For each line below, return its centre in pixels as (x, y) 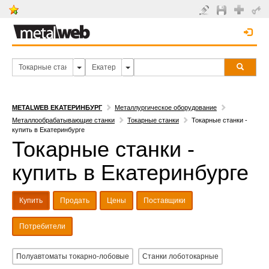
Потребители (42, 226)
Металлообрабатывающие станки (63, 120)
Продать (75, 201)
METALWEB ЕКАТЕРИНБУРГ (57, 107)
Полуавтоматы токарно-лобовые (73, 256)
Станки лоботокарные (180, 256)
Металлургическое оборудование (166, 107)
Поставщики (165, 201)
